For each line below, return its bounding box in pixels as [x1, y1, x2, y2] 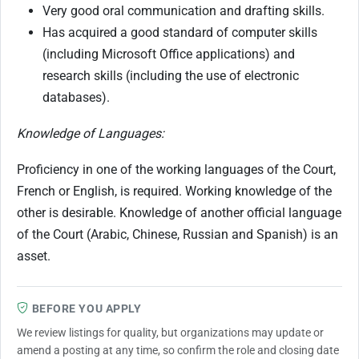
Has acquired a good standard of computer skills [42, 24, 317, 40]
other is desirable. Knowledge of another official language [17, 204, 341, 220]
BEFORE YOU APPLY [31, 301, 142, 315]
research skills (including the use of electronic [42, 67, 299, 83]
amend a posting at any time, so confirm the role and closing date [17, 343, 339, 357]
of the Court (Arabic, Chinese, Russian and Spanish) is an [17, 226, 338, 242]
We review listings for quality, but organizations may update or [17, 325, 324, 339]
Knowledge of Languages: [17, 125, 164, 141]
